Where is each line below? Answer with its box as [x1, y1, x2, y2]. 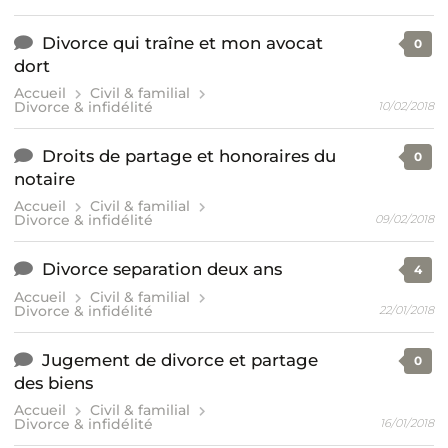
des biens [14, 372, 93, 393]
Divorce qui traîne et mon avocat [42, 32, 324, 53]
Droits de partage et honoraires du [42, 145, 337, 166]
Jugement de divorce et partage [42, 349, 319, 370]
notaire [14, 168, 75, 189]
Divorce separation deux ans [42, 259, 283, 280]
